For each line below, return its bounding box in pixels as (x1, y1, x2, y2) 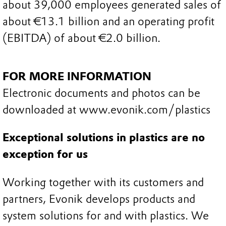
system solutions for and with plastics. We (3, 208, 209, 222)
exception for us (3, 147, 88, 161)
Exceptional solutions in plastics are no (3, 131, 205, 145)
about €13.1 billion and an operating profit (3, 15, 214, 29)
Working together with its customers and (3, 175, 204, 189)
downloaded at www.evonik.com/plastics (3, 102, 210, 117)
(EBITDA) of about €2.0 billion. (3, 31, 160, 45)
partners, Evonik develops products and (3, 192, 195, 206)
